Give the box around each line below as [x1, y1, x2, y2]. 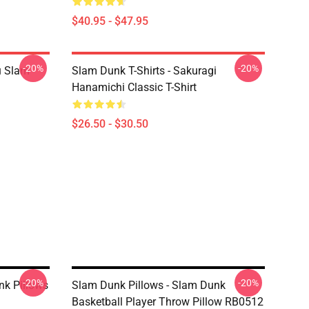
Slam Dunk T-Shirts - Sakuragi [72, 64, 217, 77]
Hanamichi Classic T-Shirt [72, 81, 197, 94]
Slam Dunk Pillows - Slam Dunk [72, 279, 226, 292]
